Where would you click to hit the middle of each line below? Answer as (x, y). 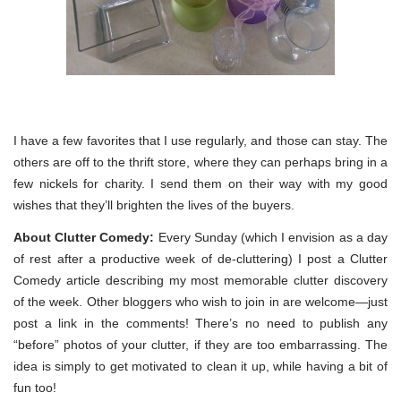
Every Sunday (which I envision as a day (271, 237)
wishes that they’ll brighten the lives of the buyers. (154, 205)
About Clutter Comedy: (84, 237)
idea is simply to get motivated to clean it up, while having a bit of (200, 366)
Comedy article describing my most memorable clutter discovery (200, 280)
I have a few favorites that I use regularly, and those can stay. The (200, 140)
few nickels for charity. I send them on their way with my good (200, 183)
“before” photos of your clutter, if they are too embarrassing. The (200, 344)
